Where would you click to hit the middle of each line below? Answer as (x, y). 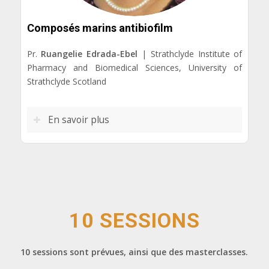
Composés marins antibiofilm (100, 28)
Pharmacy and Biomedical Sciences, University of (134, 68)
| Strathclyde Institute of (190, 54)
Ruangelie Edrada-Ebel (89, 54)
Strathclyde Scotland (66, 82)
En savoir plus (78, 120)
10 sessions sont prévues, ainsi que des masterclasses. (134, 252)
